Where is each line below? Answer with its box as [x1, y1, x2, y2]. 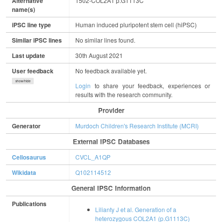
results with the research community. [75, 90, 172, 99]
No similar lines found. [75, 36, 135, 45]
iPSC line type [12, 20, 51, 30]
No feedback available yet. [75, 66, 147, 75]
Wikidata [12, 168, 36, 177]
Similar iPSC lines [12, 36, 62, 45]
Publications [12, 199, 47, 209]
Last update [12, 51, 45, 60]
